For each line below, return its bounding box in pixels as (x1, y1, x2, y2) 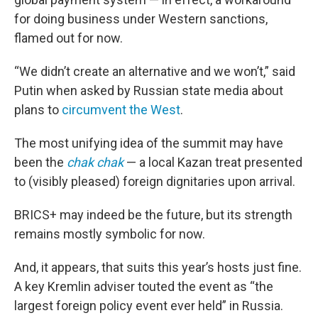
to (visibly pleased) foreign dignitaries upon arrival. (14, 174, 295, 189)
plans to (14, 102, 62, 117)
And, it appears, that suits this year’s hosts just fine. (14, 260, 302, 275)
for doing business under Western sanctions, (14, 11, 268, 26)
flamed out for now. (14, 31, 123, 45)
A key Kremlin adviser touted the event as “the (14, 279, 273, 294)
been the (14, 155, 64, 170)
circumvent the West (62, 102, 180, 117)
